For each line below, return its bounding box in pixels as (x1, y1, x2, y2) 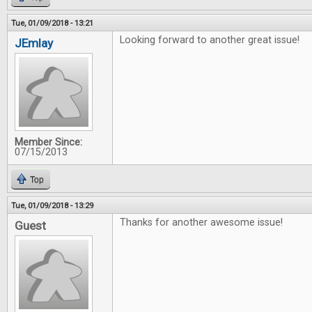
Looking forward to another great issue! (120, 34, 299, 46)
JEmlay (15, 36, 53, 50)
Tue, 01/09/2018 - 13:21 (11, 18, 93, 28)
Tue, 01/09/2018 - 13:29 (11, 201, 93, 210)
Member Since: (15, 136, 82, 148)
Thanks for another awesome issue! (120, 217, 283, 228)
